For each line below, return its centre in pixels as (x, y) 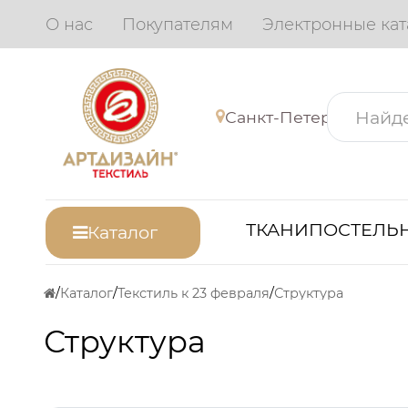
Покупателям (178, 24)
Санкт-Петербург (297, 117)
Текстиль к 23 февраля (194, 294)
